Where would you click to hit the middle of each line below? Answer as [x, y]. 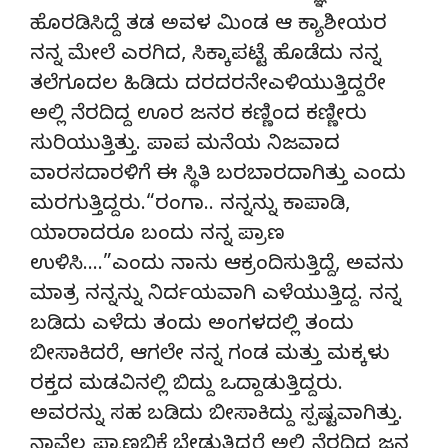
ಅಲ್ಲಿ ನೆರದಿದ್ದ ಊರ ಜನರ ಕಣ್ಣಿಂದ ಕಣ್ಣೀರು [198, 116]
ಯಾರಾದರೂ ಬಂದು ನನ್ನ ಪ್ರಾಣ [157, 236]
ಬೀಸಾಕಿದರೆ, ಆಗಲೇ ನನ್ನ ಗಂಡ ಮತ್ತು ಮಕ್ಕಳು [209, 356]
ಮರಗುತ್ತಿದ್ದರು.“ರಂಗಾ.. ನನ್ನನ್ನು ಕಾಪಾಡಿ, [190, 206]
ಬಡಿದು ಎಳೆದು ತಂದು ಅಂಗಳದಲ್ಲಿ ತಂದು [192, 326]
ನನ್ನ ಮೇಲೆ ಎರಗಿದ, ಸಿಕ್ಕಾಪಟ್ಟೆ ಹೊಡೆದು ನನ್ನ [205, 56]
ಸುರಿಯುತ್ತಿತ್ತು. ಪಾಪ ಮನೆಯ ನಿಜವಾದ [185, 146]
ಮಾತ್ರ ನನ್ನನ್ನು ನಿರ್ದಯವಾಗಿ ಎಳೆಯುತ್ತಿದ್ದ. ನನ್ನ [215, 296]
